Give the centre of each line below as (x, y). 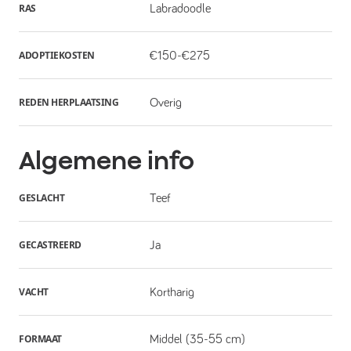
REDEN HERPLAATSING (69, 102)
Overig (165, 102)
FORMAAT (40, 338)
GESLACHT (42, 197)
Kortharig (172, 292)
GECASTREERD (50, 244)
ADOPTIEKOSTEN (57, 55)
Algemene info (107, 160)
